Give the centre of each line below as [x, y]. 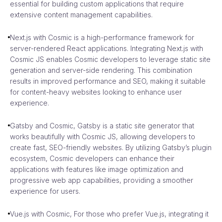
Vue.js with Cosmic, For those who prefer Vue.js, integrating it [109, 214]
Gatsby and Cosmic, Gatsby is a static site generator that [102, 125]
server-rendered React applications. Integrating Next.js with [107, 48]
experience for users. [45, 191]
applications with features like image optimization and [97, 169]
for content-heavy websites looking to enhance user [96, 92]
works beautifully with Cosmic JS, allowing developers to [103, 136]
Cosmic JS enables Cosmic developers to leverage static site [110, 59]
